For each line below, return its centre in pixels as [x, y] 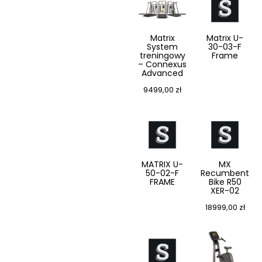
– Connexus [162, 65]
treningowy [162, 56]
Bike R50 [225, 182]
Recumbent [225, 173]
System [162, 47]
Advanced [162, 73]
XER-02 [225, 191]
